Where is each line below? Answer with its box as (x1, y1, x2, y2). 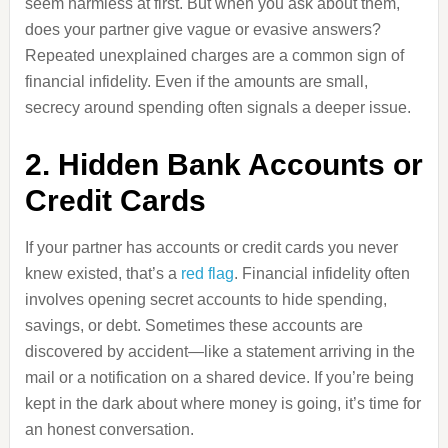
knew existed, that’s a (24, 265, 181, 282)
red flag (180, 265, 234, 282)
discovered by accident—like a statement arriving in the (24, 343, 415, 360)
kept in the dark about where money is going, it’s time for (24, 395, 421, 412)
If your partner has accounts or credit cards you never (24, 239, 398, 256)
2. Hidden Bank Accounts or (24, 148, 423, 181)
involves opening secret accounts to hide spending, (24, 291, 387, 308)
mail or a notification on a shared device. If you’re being (24, 369, 414, 386)
